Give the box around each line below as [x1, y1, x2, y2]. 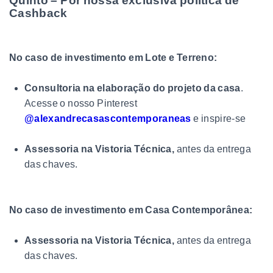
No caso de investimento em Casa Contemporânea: [9, 204, 253, 215]
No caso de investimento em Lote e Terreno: [9, 52, 218, 63]
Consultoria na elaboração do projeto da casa [24, 82, 241, 93]
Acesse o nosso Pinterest [24, 97, 137, 108]
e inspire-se [191, 113, 246, 124]
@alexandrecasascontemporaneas [24, 113, 191, 124]
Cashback [9, 6, 68, 19]
